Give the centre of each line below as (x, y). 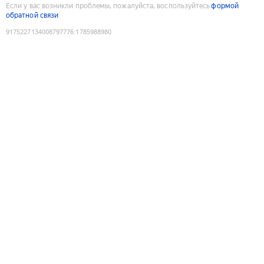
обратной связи (32, 15)
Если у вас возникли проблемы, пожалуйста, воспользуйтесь (108, 6)
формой (225, 6)
